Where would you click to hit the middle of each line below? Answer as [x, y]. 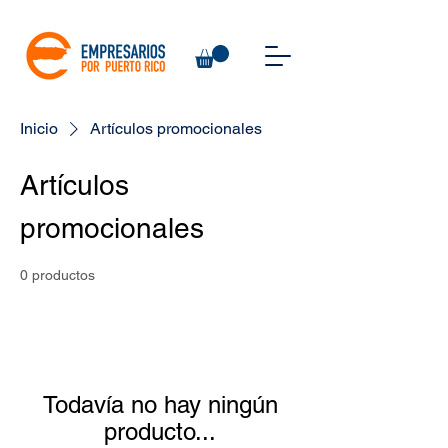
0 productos [57, 274]
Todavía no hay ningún [160, 404]
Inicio [39, 128]
